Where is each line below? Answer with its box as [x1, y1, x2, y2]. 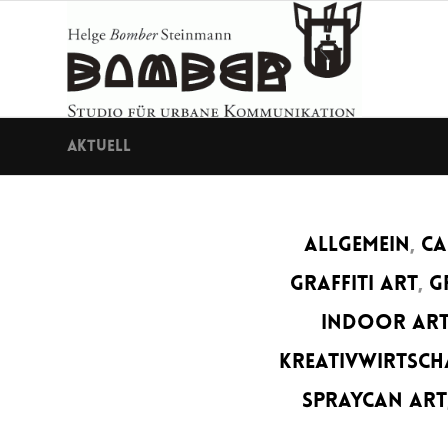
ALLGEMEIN [303, 235, 410, 256]
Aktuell [67, 139, 131, 155]
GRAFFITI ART [289, 274, 418, 295]
